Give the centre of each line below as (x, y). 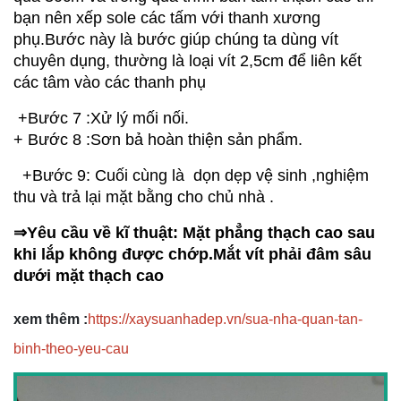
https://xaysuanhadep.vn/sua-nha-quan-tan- (225, 320)
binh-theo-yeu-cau (71, 349)
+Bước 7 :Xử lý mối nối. (101, 119)
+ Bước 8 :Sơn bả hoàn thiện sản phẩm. (185, 140)
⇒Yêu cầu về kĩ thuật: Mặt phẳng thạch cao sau (194, 233)
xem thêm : (51, 320)
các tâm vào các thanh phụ (110, 83)
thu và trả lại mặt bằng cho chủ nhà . (144, 197)
